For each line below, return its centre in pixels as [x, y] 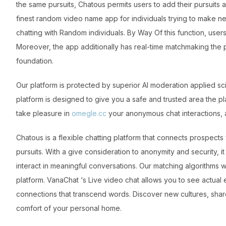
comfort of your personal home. [69, 208]
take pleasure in [44, 114]
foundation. [35, 61]
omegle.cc [89, 114]
